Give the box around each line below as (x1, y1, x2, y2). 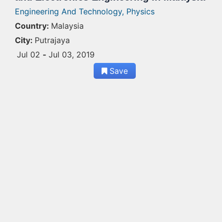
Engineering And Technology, (15, 6, 126, 16)
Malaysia (51, 21, 84, 31)
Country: (15, 21, 49, 31)
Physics (126, 6, 155, 16)
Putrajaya (35, 35, 70, 45)
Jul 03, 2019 (49, 50, 95, 59)
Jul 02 (17, 50, 43, 59)
